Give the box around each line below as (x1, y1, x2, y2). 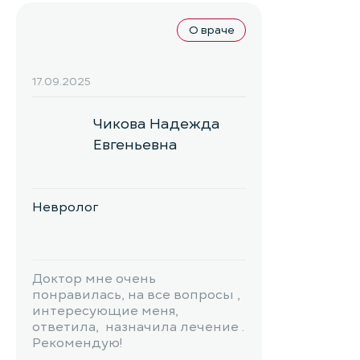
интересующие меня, (32, 302, 178, 320)
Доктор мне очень (32, 270, 156, 288)
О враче (189, 22, 234, 38)
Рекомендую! (32, 334, 122, 352)
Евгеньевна (93, 134, 178, 154)
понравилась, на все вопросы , (32, 286, 240, 304)
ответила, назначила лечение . (32, 318, 244, 336)
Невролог (32, 198, 98, 216)
